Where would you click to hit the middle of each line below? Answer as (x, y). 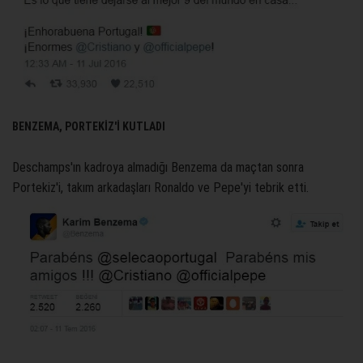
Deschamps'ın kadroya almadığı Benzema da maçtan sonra (158, 168)
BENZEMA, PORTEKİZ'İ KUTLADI (89, 127)
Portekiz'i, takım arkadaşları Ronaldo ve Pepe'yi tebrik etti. (160, 188)
